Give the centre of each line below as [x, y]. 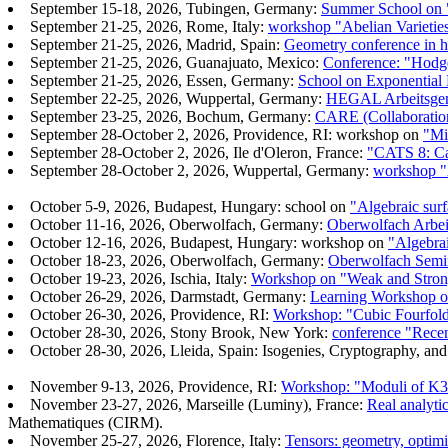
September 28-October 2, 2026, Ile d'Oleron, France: [198, 153]
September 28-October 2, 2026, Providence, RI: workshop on [226, 135]
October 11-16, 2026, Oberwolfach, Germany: [178, 225]
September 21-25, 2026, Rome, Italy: [149, 27]
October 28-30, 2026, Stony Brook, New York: [181, 333]
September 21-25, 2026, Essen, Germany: [164, 81]
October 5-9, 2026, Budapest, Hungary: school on [190, 207]
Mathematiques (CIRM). [85, 423]
